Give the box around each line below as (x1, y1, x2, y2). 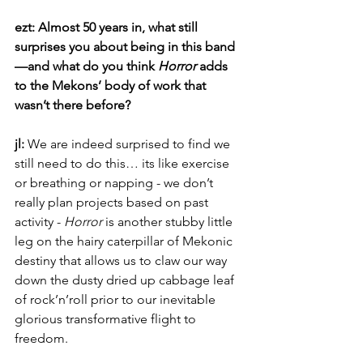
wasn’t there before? (15, 97, 130, 113)
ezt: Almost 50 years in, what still (15, 19, 201, 35)
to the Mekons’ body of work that (15, 78, 209, 93)
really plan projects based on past (15, 194, 211, 210)
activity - (15, 214, 64, 229)
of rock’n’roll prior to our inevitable (15, 292, 219, 307)
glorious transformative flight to (15, 311, 199, 327)
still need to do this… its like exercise (15, 156, 233, 171)
